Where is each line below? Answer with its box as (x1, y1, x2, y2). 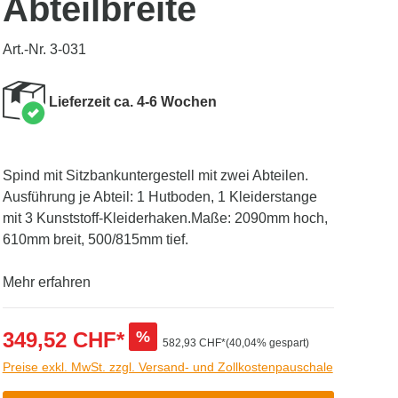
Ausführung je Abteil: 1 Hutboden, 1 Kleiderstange (2, 189, 317, 204)
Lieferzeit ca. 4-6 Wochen (44, 93, 217, 109)
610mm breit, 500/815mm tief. (2, 232, 188, 247)
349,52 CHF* (2, 328, 124, 352)
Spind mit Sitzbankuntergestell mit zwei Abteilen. (2, 168, 308, 183)
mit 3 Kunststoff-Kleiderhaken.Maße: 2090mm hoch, (2, 211, 328, 226)
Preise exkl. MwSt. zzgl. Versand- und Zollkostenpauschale (2, 360, 333, 374)
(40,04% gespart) (225, 337, 309, 349)
